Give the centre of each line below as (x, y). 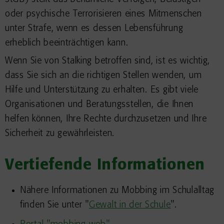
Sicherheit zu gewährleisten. (60, 133)
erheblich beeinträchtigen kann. (67, 43)
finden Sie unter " (54, 205)
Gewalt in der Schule (130, 205)
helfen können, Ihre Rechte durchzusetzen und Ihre (106, 119)
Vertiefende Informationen (105, 165)
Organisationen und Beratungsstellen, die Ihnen (99, 104)
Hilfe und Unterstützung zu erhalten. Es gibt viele (102, 90)
